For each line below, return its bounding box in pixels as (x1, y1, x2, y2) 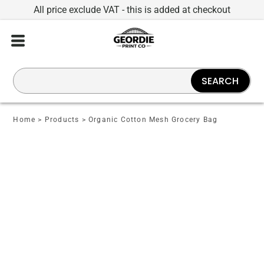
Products (44, 115, 80, 124)
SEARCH (202, 74, 239, 88)
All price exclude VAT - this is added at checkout (34, 4, 230, 15)
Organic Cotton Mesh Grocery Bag (88, 115, 218, 124)
